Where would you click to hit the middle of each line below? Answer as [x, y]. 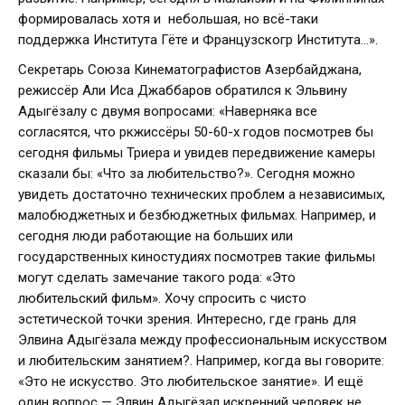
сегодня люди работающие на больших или [155, 236]
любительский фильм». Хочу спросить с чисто [162, 299]
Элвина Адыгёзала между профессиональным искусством [202, 340]
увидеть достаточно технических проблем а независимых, [202, 195]
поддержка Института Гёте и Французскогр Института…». [198, 40]
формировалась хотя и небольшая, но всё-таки [168, 19]
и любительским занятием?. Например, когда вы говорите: [201, 361]
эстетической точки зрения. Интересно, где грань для [187, 320]
